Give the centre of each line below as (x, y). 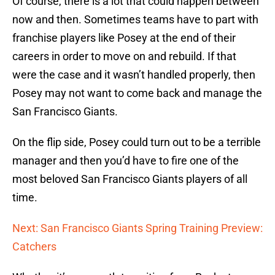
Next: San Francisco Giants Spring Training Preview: (137, 228)
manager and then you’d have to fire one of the (126, 161)
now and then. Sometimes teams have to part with (135, 20)
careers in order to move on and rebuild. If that (124, 56)
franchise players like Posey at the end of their (124, 38)
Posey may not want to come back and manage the (137, 93)
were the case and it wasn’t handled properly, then (134, 75)
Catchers (34, 247)
